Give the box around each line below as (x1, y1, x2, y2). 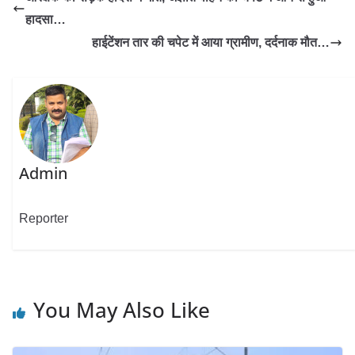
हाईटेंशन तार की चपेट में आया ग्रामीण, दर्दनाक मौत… (92, 36, 330, 49)
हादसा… (25, 13, 66, 26)
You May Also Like (33, 295, 210, 324)
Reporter (19, 212, 69, 226)
